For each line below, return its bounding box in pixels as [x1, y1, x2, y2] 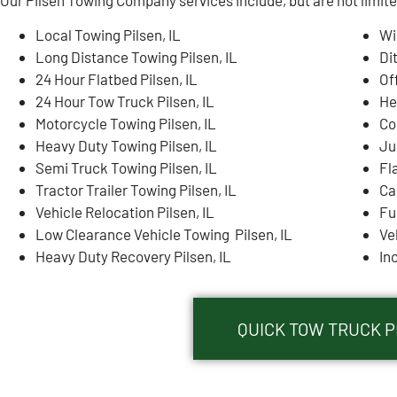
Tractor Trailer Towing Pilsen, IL [35, 180, 237, 198]
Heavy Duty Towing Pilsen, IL [35, 136, 217, 154]
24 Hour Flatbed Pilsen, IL [35, 69, 198, 88]
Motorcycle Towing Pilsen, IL [35, 113, 216, 132]
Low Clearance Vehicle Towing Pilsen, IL [35, 224, 292, 243]
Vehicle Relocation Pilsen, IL [35, 202, 214, 221]
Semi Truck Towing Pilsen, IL [35, 158, 217, 176]
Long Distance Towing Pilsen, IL [35, 47, 237, 66]
